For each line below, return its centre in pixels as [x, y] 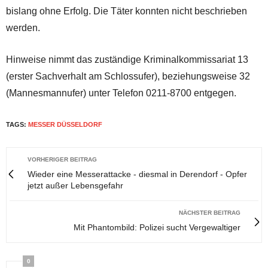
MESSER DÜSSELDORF [65, 125]
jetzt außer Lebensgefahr [75, 186]
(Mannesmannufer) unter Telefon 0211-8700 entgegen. [121, 93]
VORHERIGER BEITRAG [62, 160]
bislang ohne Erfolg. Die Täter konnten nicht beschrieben [127, 11]
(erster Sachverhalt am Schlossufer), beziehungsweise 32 [128, 77]
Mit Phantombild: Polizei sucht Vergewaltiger [157, 228]
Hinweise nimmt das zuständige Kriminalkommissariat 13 [127, 60]
